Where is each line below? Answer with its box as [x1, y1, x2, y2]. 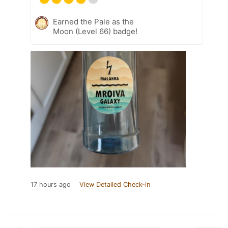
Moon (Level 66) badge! [53, 26, 137, 36]
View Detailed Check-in [79, 180, 150, 188]
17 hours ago [31, 180, 71, 188]
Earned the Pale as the [53, 16, 134, 26]
